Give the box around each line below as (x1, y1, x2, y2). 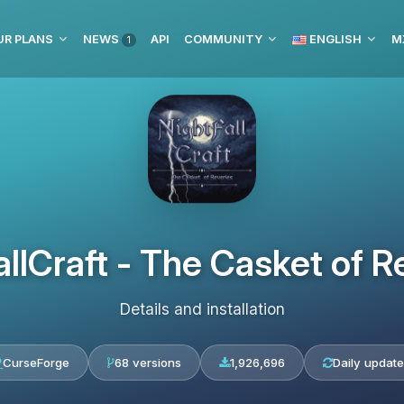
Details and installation (119, 299, 285, 318)
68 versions (115, 355, 181, 370)
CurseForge (3, 355, 69, 370)
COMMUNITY (184, 32, 262, 46)
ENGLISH (307, 32, 362, 46)
